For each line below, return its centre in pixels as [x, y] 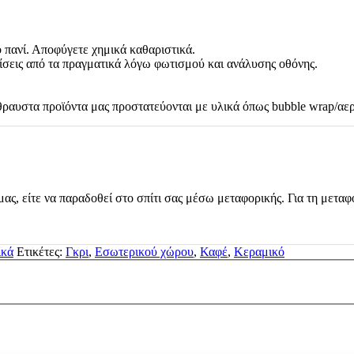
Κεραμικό [259, 251]
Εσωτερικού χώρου [144, 251]
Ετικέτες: [41, 251]
